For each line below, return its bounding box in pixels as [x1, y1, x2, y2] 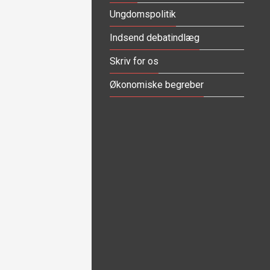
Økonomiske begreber [110, 78, 204, 90]
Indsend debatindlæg [110, 31, 199, 43]
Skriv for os [110, 55, 159, 67]
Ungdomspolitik [110, 8, 176, 20]
